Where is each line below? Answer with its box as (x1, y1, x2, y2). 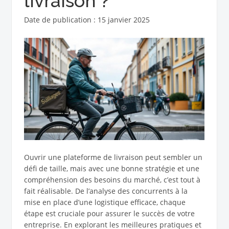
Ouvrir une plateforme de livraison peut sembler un (24, 152, 202, 163)
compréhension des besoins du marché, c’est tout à (24, 175, 200, 185)
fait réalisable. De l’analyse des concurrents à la (24, 186, 188, 196)
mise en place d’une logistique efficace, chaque (24, 197, 186, 208)
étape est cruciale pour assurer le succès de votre (24, 209, 195, 219)
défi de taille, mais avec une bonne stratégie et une (24, 164, 199, 174)
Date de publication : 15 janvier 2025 (24, 15, 150, 25)
